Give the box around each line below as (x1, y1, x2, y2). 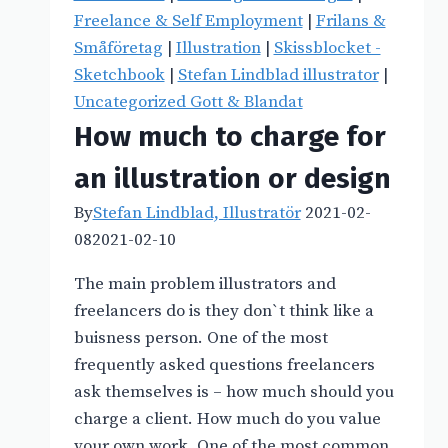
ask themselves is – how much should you (73, 381, 394, 404)
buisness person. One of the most (73, 327, 328, 350)
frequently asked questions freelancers (73, 354, 375, 377)
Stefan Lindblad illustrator (177, 64, 379, 87)
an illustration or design (73, 162, 391, 196)
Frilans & (315, 10, 386, 33)
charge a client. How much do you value (73, 408, 381, 431)
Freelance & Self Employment (73, 10, 303, 33)
